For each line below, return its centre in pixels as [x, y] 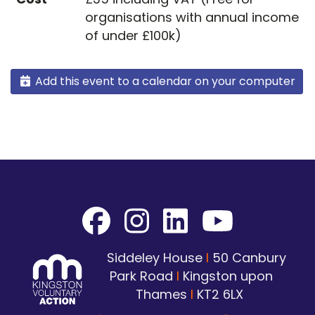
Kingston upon [227, 276]
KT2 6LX [220, 295]
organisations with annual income [192, 18]
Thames [163, 295]
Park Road [143, 276]
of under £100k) [133, 36]
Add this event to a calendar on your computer [164, 82]
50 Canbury [247, 258]
